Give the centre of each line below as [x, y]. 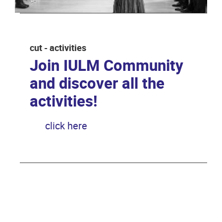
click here [66, 126]
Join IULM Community [107, 66]
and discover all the [97, 84]
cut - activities [58, 48]
